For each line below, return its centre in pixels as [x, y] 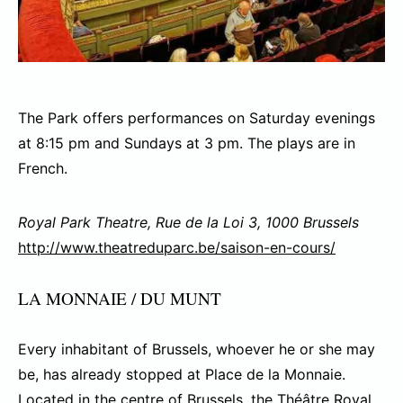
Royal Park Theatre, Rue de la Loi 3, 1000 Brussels [188, 223]
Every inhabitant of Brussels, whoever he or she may [197, 349]
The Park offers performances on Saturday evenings [197, 118]
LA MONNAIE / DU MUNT [120, 299]
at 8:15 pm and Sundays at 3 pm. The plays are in [187, 143]
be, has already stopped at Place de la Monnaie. [182, 375]
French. [43, 169]
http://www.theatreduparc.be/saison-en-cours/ [177, 248]
